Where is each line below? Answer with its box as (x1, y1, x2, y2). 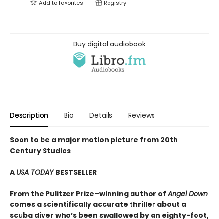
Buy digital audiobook (73, 39, 146, 49)
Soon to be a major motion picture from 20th (10, 135, 178, 145)
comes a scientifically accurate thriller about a (10, 199, 186, 210)
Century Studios (10, 146, 71, 156)
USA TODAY (16, 167, 55, 177)
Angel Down (168, 189, 208, 199)
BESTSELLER (55, 167, 97, 177)
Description (10, 110, 48, 121)
